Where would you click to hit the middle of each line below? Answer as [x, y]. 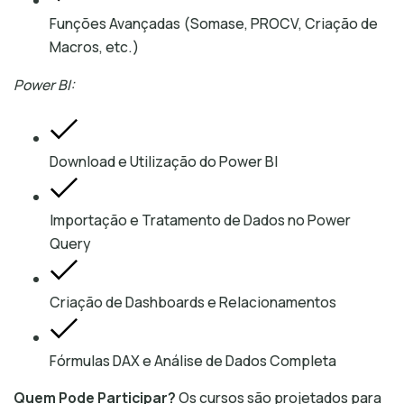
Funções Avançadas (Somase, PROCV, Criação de [214, 23]
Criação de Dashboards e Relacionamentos [193, 302]
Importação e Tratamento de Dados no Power [200, 220]
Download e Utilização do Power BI [164, 161]
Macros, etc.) [94, 47]
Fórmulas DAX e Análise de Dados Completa [193, 360]
